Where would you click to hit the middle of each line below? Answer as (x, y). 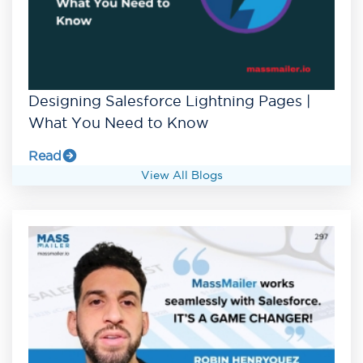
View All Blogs (181, 175)
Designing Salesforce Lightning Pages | (169, 100)
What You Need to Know (119, 122)
